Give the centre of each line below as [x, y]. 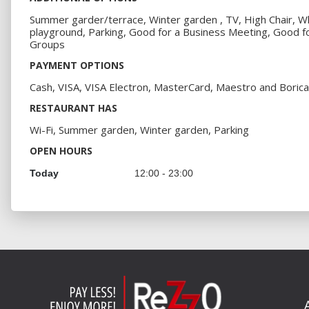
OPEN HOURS [61, 151]
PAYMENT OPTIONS [77, 66]
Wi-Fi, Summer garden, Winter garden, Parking [139, 130]
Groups [47, 44]
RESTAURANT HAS [73, 108]
